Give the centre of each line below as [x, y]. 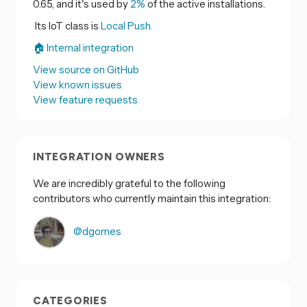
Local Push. [126, 26]
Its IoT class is [67, 26]
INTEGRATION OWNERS [99, 157]
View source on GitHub [86, 70]
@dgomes [96, 231]
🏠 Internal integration [83, 48]
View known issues [77, 85]
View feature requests [85, 100]
